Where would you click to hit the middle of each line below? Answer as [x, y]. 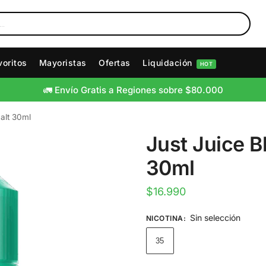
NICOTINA [164, 218]
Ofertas [115, 63]
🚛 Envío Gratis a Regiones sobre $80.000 [133, 90]
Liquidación [167, 63]
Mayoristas [63, 63]
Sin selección [215, 217]
